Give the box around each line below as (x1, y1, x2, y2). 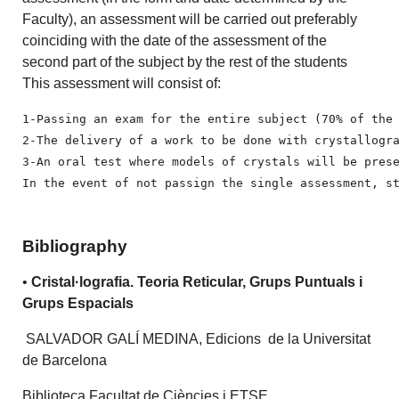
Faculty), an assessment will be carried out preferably (22, 12, 358, 28)
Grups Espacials (22, 295, 134, 311)
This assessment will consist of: (22, 76, 222, 92)
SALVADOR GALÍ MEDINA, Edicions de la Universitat (26, 330, 371, 346)
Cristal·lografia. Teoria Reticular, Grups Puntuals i (31, 273, 363, 289)
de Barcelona (22, 352, 108, 368)
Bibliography (22, 236, 128, 256)
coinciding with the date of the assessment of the (22, 33, 328, 49)
